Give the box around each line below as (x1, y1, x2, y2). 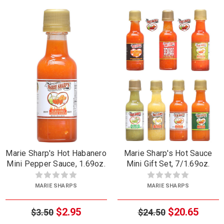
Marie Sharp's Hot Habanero (5, 148, 106, 158)
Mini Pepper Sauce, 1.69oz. (6, 159, 105, 169)
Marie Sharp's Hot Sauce (123, 148, 212, 158)
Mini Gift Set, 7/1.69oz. (126, 159, 210, 169)
